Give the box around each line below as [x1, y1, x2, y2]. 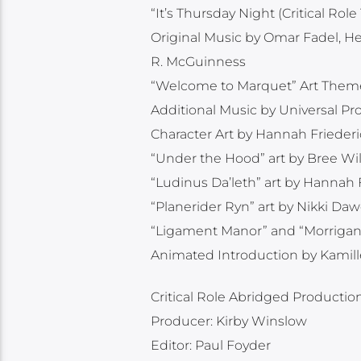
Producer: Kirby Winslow [150, 313, 307, 330]
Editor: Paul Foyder [150, 338, 271, 354]
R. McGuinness [150, 53, 246, 69]
